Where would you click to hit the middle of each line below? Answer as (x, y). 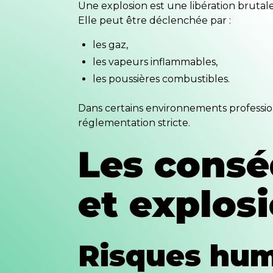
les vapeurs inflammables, (155, 62)
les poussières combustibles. (161, 79)
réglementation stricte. (134, 122)
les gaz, (110, 44)
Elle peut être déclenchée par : (154, 20)
